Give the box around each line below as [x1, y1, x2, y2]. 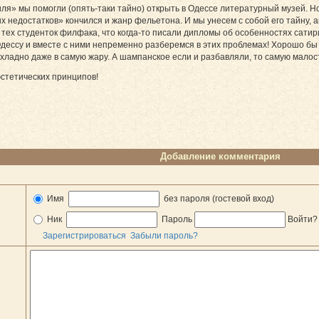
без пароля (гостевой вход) [162, 193, 274, 204]
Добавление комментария [160, 150, 281, 162]
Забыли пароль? [130, 230, 198, 241]
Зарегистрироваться [43, 230, 126, 241]
